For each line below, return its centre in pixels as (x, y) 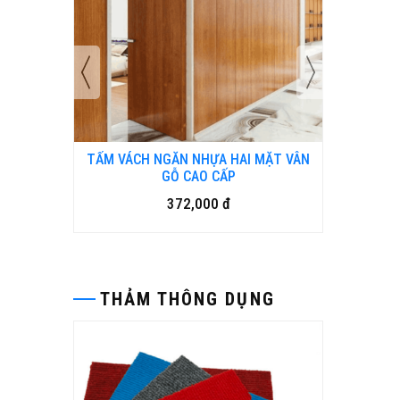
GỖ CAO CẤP (198, 176)
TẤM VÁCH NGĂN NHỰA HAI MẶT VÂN (198, 159)
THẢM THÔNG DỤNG (187, 299)
